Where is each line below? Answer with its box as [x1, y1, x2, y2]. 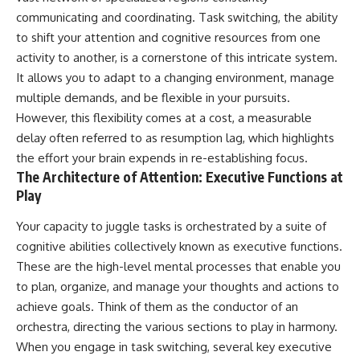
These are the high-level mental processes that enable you [16, 258, 341, 274]
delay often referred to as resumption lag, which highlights [16, 130, 334, 146]
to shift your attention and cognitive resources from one [16, 30, 321, 46]
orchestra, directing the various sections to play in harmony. [16, 318, 337, 334]
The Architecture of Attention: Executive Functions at [16, 168, 343, 186]
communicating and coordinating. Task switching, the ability [16, 10, 337, 26]
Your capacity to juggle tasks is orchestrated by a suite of [16, 218, 326, 234]
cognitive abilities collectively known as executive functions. [16, 238, 342, 254]
